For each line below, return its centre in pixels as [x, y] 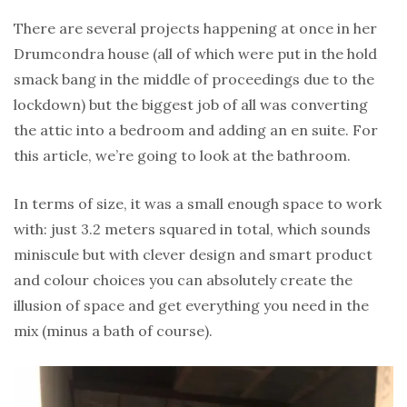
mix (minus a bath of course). [113, 330]
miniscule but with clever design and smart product [193, 254]
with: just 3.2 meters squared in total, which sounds [192, 228]
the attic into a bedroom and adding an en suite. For [196, 129]
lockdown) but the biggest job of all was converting [191, 104]
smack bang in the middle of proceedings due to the [194, 79]
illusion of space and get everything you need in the [191, 305]
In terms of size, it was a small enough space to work [198, 203]
